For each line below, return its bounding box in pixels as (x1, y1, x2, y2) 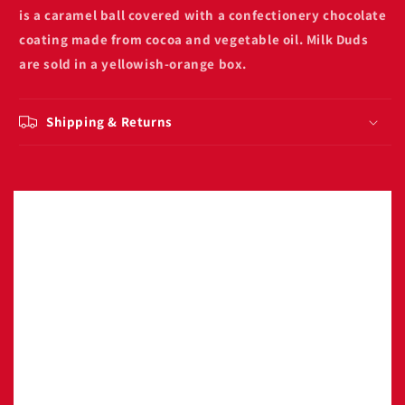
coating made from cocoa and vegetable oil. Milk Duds (19, 30, 369, 48)
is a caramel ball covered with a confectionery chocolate (19, 5, 387, 24)
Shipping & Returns (46, 112, 173, 130)
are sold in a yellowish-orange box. (19, 54, 248, 72)
